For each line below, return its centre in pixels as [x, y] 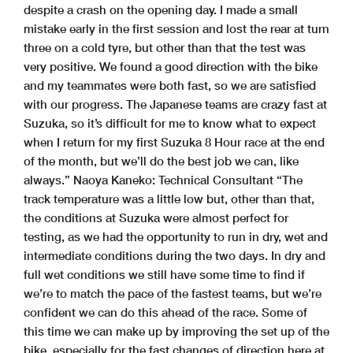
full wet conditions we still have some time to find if [164, 275]
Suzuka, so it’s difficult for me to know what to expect [170, 123]
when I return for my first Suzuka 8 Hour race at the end [174, 142]
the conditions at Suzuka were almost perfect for [156, 218]
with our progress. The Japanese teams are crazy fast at [175, 104]
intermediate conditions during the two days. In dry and [175, 256]
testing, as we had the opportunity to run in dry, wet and [176, 237]
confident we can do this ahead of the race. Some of [165, 312]
